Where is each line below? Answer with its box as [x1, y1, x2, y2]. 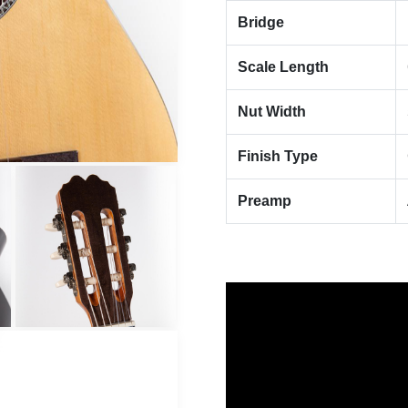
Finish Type [238, 148, 318, 165]
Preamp [238, 193, 291, 209]
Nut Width [238, 104, 306, 120]
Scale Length [238, 59, 329, 76]
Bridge [238, 15, 284, 31]
